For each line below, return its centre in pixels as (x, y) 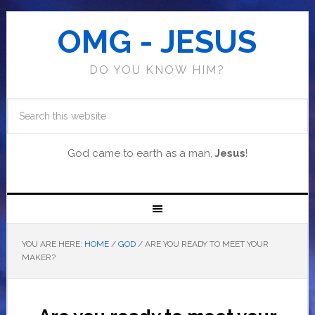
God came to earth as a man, (141, 153)
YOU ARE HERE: (53, 244)
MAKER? (38, 257)
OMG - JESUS (157, 42)
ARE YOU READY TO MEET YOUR (205, 244)
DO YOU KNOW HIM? (157, 70)
